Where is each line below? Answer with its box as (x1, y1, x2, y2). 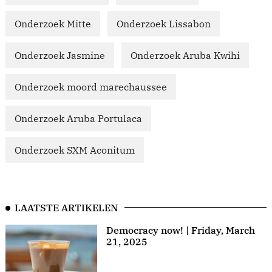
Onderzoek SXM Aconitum (15, 144, 135, 157)
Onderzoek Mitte (15, 18, 91, 30)
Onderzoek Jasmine (15, 49, 105, 62)
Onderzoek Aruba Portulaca (15, 112, 142, 125)
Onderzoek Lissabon (117, 18, 211, 30)
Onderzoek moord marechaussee (15, 81, 167, 93)
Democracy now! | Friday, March (106, 224, 255, 237)
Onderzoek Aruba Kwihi (131, 49, 240, 62)
